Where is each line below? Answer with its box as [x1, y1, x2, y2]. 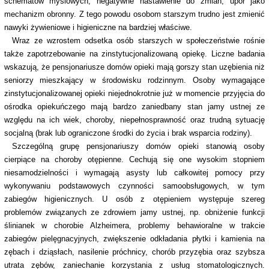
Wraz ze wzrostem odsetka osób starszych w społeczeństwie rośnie [11, 36, 265, 46]
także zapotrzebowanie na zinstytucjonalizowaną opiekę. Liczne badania [4, 49, 265, 59]
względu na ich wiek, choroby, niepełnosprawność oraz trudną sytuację [4, 115, 265, 125]
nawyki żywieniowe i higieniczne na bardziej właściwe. [4, 23, 192, 32]
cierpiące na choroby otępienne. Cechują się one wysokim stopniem [4, 155, 265, 165]
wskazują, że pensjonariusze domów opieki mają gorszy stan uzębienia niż [4, 62, 265, 72]
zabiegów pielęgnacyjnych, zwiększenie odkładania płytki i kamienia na [4, 234, 265, 244]
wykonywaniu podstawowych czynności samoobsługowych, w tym [4, 181, 265, 191]
